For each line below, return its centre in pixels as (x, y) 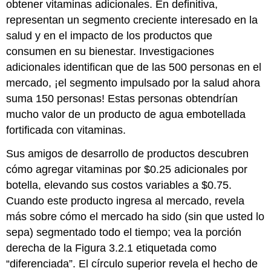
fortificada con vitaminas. (66, 130)
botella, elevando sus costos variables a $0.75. (119, 185)
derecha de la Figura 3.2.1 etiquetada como (112, 248)
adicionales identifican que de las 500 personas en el (134, 67)
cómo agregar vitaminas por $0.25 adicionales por (127, 169)
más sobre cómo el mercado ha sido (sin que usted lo (135, 216)
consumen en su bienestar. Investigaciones (110, 51)
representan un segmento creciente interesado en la (132, 20)
